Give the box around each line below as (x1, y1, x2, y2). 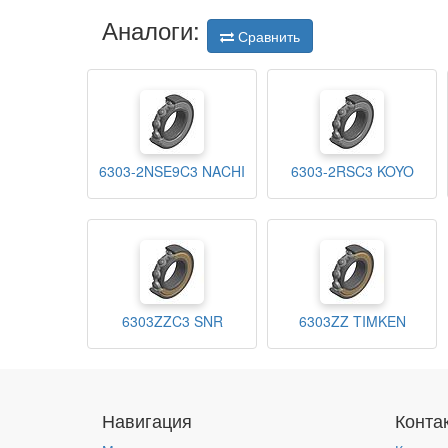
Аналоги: (102, 12, 207, 47)
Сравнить (234, 26, 300, 47)
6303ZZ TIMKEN (298, 311, 406, 332)
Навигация (102, 407, 192, 433)
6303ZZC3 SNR (121, 311, 223, 332)
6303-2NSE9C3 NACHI (99, 161, 245, 182)
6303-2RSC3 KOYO (290, 161, 414, 182)
